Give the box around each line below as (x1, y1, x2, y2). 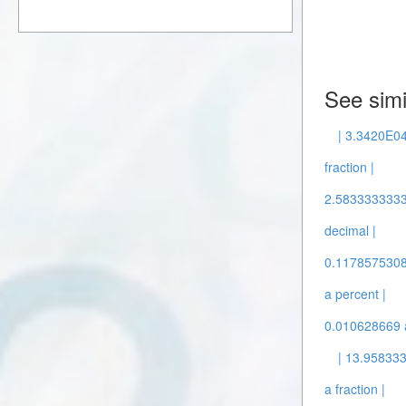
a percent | (324, 285, 387, 303)
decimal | (324, 221, 377, 239)
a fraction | (324, 380, 386, 398)
